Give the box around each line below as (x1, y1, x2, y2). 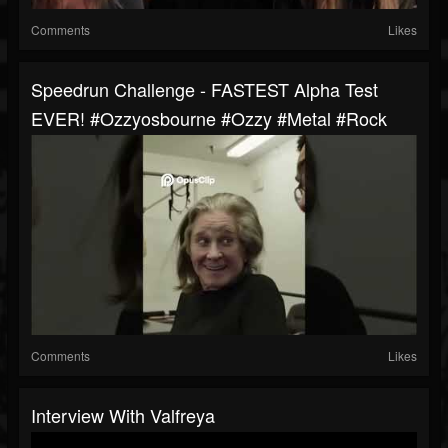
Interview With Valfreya (31, 402, 215, 429)
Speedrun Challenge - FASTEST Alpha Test (31, 76, 378, 103)
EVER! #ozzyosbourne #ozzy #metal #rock (31, 105, 387, 132)
